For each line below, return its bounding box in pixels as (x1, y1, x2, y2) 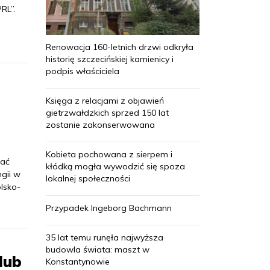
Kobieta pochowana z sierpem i (46, 148, 172, 160)
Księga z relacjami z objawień (46, 95, 164, 106)
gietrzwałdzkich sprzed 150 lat (46, 107, 169, 118)
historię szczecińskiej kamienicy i (46, 53, 174, 64)
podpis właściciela (46, 65, 119, 77)
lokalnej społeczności (46, 172, 130, 184)
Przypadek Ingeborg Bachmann (46, 202, 172, 213)
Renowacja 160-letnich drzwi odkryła (46, 41, 193, 52)
